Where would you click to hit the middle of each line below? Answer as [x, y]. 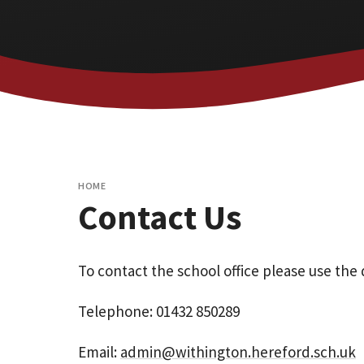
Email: [99, 352]
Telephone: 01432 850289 [159, 312]
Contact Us [160, 217]
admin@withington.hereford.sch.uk [238, 352]
